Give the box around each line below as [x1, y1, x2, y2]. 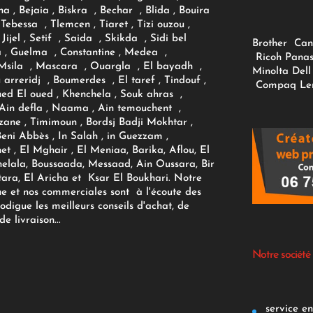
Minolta [252, 66, 289, 78]
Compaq [256, 80, 297, 92]
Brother [252, 38, 291, 50]
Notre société [252, 249, 311, 261]
